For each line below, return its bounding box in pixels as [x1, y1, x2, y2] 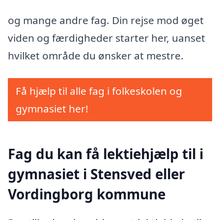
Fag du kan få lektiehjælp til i [8, 144, 203, 164]
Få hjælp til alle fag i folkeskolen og [16, 83, 182, 98]
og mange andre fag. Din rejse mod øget [8, 13, 204, 27]
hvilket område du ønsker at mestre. [8, 49, 184, 63]
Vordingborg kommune [8, 185, 165, 204]
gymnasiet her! [16, 101, 88, 115]
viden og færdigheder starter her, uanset [8, 31, 205, 45]
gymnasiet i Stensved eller [8, 165, 185, 184]
